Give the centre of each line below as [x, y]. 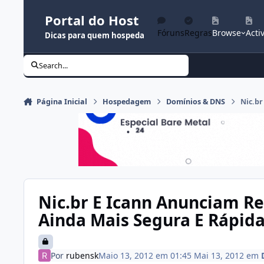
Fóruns [171, 33]
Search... [54, 65]
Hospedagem [127, 102]
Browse [227, 33]
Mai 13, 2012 [219, 255]
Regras [198, 33]
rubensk [82, 255]
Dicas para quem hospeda [95, 35]
